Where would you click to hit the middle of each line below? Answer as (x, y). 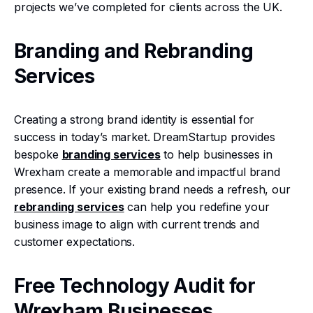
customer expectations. (75, 242)
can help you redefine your (197, 207)
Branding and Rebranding (134, 51)
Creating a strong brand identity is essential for (134, 119)
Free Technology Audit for (134, 286)
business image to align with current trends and (137, 224)
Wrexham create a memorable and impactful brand (147, 172)
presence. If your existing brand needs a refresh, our (152, 189)
